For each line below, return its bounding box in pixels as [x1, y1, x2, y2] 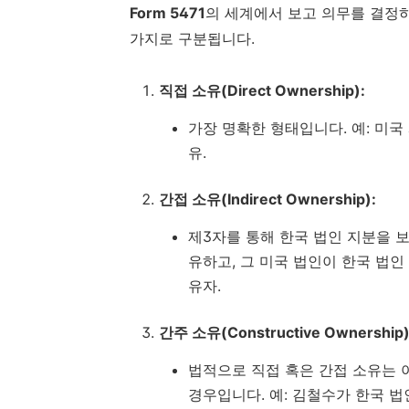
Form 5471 [130, 4, 205, 23]
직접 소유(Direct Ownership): [159, 81, 365, 100]
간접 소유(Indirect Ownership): [159, 190, 376, 209]
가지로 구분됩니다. [130, 29, 255, 48]
